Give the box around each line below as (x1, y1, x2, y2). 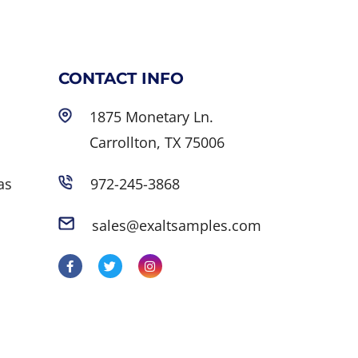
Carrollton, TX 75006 (89, 132, 225, 152)
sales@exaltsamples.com (91, 215, 261, 235)
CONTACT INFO (58, 68, 184, 88)
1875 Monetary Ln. (89, 106, 214, 126)
